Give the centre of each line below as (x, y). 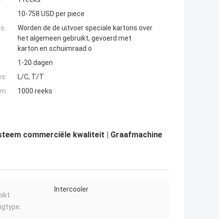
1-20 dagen (35, 63)
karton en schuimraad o (55, 49)
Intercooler (71, 189)
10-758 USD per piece (51, 14)
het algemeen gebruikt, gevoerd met (75, 38)
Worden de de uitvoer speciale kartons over (85, 28)
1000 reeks (35, 91)
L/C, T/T (31, 77)
